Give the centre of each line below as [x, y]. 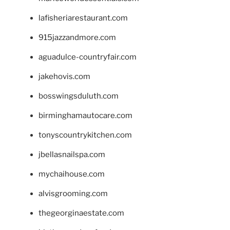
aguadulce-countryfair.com [88, 57]
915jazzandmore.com [77, 38]
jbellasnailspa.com [72, 155]
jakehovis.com [64, 77]
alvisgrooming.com [73, 194]
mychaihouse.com [72, 174]
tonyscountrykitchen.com [85, 135]
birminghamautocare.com [85, 116]
